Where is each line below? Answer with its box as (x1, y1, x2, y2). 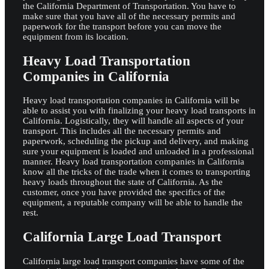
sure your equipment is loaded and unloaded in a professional (23, 147, 254, 157)
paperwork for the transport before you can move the (23, 22, 222, 32)
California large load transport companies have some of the (23, 256, 244, 266)
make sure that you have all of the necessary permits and (23, 11, 235, 22)
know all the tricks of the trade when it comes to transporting (23, 167, 250, 177)
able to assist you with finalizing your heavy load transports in (23, 106, 256, 116)
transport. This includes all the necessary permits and (23, 126, 221, 136)
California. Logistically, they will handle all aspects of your (23, 116, 244, 126)
